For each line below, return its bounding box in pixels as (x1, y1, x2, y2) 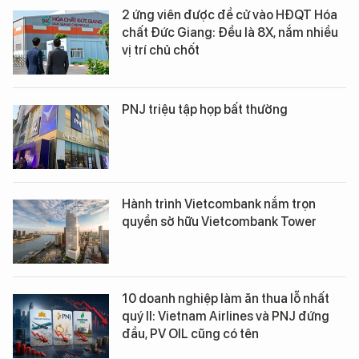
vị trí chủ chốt (122, 42, 200, 58)
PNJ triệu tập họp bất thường (122, 101, 288, 117)
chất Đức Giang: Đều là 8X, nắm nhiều (122, 24, 338, 40)
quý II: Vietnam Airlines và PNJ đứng (122, 308, 329, 324)
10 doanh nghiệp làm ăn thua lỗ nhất (122, 290, 329, 306)
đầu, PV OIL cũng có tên (122, 325, 259, 341)
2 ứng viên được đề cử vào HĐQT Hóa (122, 6, 337, 22)
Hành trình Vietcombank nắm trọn (122, 196, 316, 212)
